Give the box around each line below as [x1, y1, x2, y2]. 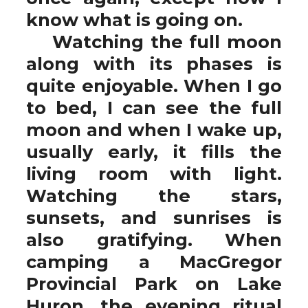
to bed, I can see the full [26, 97, 282, 118]
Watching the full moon [26, 31, 282, 52]
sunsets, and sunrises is [26, 207, 282, 228]
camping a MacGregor [26, 251, 282, 272]
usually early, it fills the [26, 141, 282, 162]
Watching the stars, [26, 185, 282, 206]
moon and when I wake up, [26, 119, 282, 140]
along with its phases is [26, 53, 282, 74]
